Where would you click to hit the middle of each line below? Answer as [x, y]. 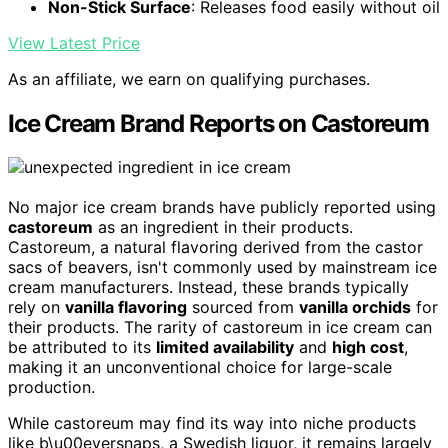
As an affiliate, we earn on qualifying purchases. [189, 78]
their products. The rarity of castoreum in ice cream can [220, 327]
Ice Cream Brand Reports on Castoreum [218, 123]
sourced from [243, 307]
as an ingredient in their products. [223, 227]
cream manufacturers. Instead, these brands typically [208, 287]
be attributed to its [82, 347]
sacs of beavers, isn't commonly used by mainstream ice [222, 267]
